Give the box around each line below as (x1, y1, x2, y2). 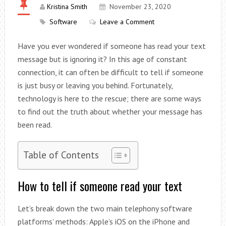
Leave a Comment (99, 17, 154, 26)
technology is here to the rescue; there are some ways (17, 93, 201, 103)
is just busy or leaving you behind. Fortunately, (17, 80, 173, 90)
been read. (17, 120, 52, 130)
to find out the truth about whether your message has (17, 106, 202, 117)
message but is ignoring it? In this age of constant (17, 54, 187, 64)
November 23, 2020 (109, 2, 171, 11)
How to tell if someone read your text (17, 177, 182, 195)
